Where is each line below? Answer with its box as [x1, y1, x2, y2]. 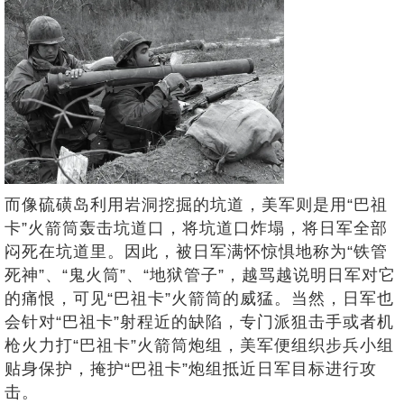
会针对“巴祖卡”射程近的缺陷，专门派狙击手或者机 [5, 312, 394, 331]
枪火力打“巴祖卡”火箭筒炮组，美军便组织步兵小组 [5, 335, 394, 354]
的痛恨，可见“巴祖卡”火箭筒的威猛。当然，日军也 [5, 289, 394, 308]
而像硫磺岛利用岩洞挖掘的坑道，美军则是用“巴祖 [5, 195, 388, 214]
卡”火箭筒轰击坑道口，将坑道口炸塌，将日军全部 [5, 218, 388, 237]
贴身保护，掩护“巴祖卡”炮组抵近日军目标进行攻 [5, 359, 377, 378]
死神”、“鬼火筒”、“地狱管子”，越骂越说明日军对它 [5, 265, 396, 284]
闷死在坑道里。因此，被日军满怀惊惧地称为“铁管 [5, 242, 388, 261]
